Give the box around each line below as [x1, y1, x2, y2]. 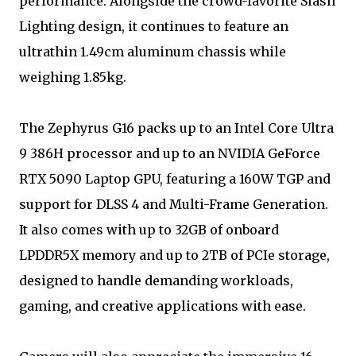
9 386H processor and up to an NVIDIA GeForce [19, 145, 320, 162]
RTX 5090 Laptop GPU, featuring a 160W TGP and [19, 171, 331, 188]
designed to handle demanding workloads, [19, 273, 293, 289]
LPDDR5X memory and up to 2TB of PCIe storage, [19, 247, 330, 264]
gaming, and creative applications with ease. [19, 298, 306, 315]
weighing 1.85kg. [19, 69, 126, 86]
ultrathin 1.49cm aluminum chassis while [19, 44, 286, 60]
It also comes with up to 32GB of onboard [19, 222, 279, 238]
